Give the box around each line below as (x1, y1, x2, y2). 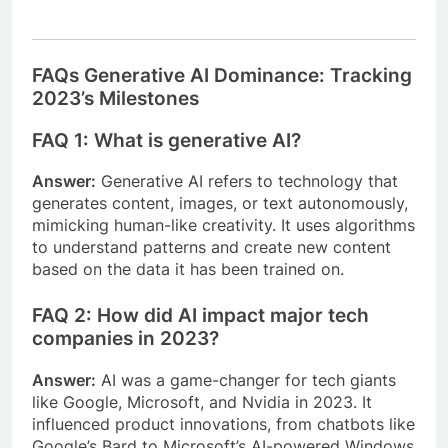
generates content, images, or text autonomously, (32, 193, 408, 214)
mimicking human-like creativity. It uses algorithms (32, 215, 415, 236)
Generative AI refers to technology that (96, 171, 398, 192)
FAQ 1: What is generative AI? (32, 128, 301, 152)
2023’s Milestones (32, 86, 199, 110)
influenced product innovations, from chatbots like (32, 414, 415, 435)
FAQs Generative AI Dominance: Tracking (32, 63, 412, 87)
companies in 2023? (32, 327, 219, 351)
